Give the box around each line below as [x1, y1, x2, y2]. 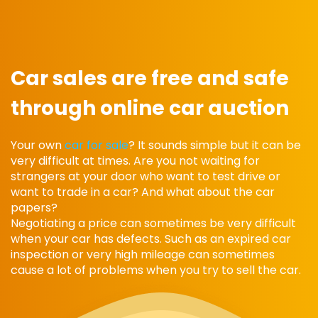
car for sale [65, 137, 128, 154]
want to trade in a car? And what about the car [11, 184, 275, 201]
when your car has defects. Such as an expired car [11, 231, 291, 248]
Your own [11, 137, 65, 154]
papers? [11, 199, 57, 216]
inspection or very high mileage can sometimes [11, 246, 275, 263]
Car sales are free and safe [11, 65, 289, 93]
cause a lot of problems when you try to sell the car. [11, 262, 301, 279]
